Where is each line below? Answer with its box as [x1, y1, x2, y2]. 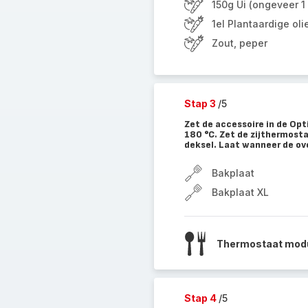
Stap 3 [184, 98, 218, 109]
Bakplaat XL [211, 186, 269, 198]
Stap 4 [184, 292, 219, 304]
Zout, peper [211, 37, 267, 49]
